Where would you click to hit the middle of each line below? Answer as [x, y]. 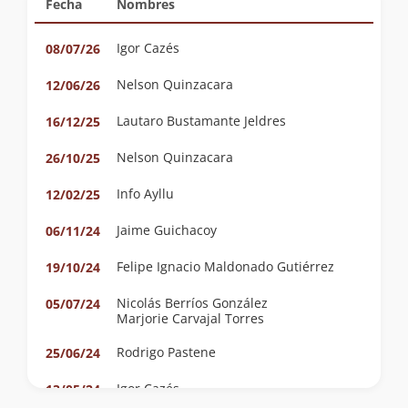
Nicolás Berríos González [192, 302]
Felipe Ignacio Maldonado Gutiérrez [225, 266]
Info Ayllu [145, 193]
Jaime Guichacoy [167, 229]
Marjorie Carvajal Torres [190, 318]
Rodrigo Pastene [192, 352]
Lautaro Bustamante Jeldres [201, 120]
